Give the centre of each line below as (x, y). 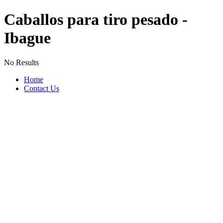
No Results (21, 62)
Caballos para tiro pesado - (96, 20)
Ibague (27, 38)
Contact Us (42, 88)
